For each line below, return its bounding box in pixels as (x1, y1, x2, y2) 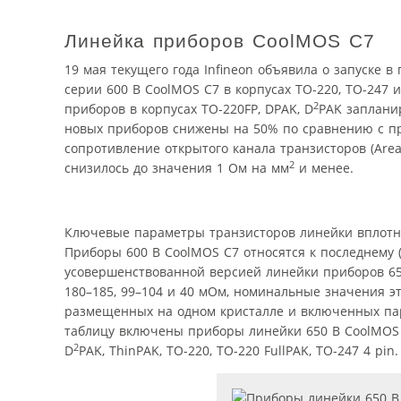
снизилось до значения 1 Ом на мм (64, 159, 289, 177)
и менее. (294, 159, 354, 177)
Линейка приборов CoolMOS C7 (64, 30, 375, 51)
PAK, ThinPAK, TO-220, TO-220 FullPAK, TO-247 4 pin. (79, 342, 398, 360)
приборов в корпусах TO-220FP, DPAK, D (64, 100, 313, 118)
